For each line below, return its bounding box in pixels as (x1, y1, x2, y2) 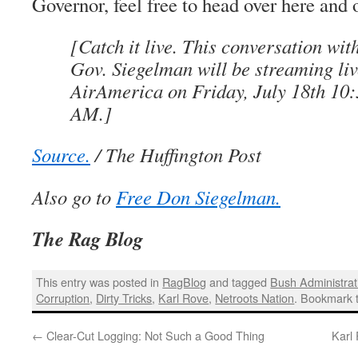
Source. (32, 141, 90, 168)
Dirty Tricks (96, 289, 153, 307)
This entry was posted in (36, 273, 163, 291)
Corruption (36, 289, 90, 307)
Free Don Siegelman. (116, 184, 280, 210)
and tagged (206, 273, 271, 291)
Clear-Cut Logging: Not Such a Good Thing (43, 326, 265, 344)
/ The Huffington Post (90, 141, 261, 168)
